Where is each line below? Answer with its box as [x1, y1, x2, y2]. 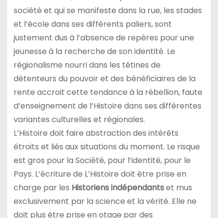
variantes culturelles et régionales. [13, 114, 145, 126]
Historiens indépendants [71, 182, 164, 194]
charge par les [13, 182, 72, 194]
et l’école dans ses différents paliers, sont [13, 18, 172, 30]
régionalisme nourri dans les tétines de [13, 59, 161, 71]
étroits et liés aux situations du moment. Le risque [13, 141, 200, 153]
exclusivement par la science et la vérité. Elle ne [13, 196, 197, 207]
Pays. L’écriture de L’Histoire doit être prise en [13, 168, 186, 180]
